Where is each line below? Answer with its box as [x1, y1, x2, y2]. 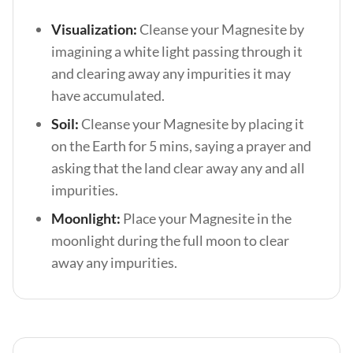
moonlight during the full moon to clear [51, 232, 289, 249]
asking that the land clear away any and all [51, 159, 305, 176]
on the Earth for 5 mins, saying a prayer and [51, 137, 311, 154]
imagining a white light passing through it [51, 43, 303, 60]
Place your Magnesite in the [121, 210, 292, 227]
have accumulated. [51, 87, 167, 104]
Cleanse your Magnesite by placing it [81, 115, 304, 132]
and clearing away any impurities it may [51, 65, 291, 82]
